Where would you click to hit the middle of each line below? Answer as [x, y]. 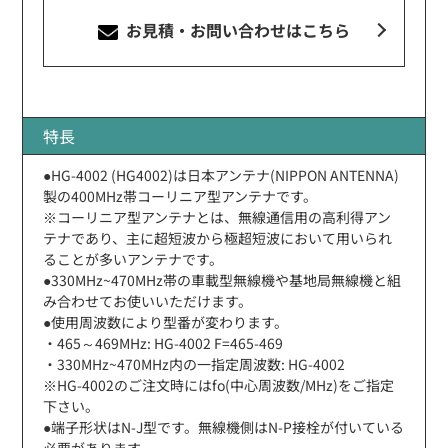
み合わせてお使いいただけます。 [148, 300]
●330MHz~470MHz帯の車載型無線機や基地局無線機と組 [222, 279]
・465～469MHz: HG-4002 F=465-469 [163, 342]
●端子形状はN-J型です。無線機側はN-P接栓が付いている [224, 426]
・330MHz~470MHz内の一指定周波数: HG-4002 [194, 363]
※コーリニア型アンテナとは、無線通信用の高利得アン [217, 216]
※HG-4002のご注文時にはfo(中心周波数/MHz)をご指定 [219, 384]
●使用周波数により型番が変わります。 [166, 321]
